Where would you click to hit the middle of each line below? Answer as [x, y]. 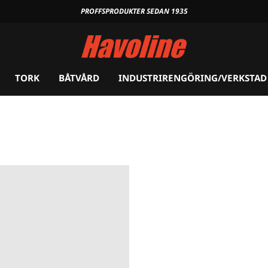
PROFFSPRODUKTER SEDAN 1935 [134, 11]
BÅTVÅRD [79, 78]
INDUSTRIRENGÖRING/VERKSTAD [192, 78]
